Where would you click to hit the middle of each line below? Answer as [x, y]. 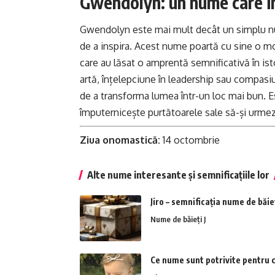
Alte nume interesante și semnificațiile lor [178, 175]
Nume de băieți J [178, 219]
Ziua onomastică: [120, 140]
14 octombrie [190, 140]
